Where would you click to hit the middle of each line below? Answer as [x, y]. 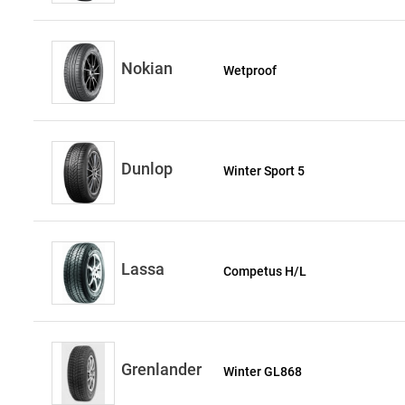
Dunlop [147, 169]
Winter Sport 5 [264, 171]
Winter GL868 [263, 372]
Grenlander [161, 369]
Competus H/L [265, 271]
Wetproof [250, 71]
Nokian [147, 68]
